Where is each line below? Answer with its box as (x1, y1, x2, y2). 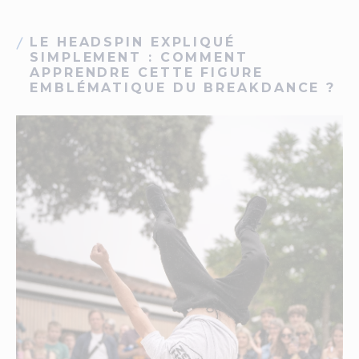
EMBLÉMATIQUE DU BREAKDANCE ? (30, 80, 337, 95)
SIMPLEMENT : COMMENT (30, 50, 248, 65)
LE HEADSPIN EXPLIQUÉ (30, 34, 236, 50)
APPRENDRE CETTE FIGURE (30, 65, 264, 80)
